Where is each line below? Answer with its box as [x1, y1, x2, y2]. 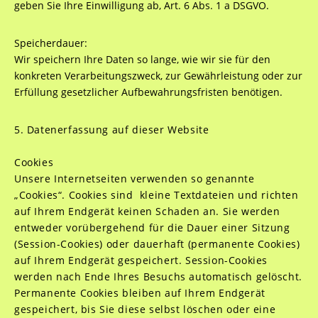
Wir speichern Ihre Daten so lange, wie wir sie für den [13, 53, 270, 66]
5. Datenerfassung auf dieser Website [13, 123, 209, 136]
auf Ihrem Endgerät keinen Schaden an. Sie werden [13, 204, 280, 218]
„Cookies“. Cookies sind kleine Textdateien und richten [13, 188, 299, 202]
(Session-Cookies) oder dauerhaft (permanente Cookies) [13, 237, 300, 251]
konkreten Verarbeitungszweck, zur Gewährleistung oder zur [13, 69, 302, 82]
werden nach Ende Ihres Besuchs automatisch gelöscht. [13, 270, 302, 283]
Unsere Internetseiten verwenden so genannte [13, 172, 255, 185]
